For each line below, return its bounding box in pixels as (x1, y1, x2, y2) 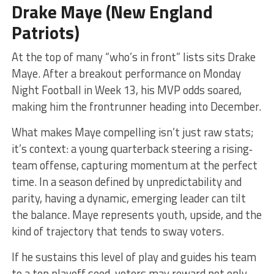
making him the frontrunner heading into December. (11, 97, 261, 115)
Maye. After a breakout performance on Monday (11, 64, 241, 82)
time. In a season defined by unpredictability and (11, 172, 242, 190)
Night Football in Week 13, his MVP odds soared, (11, 81, 242, 98)
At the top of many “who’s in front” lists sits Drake (11, 48, 256, 65)
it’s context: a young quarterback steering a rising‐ (11, 139, 253, 157)
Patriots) (11, 18, 80, 46)
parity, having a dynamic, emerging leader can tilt (11, 189, 246, 207)
